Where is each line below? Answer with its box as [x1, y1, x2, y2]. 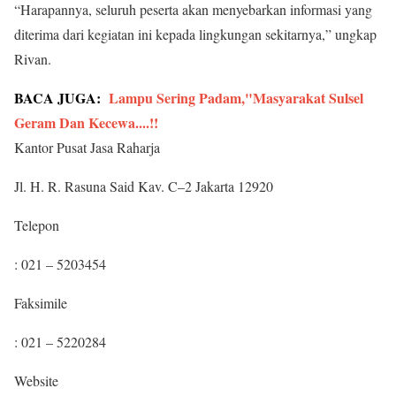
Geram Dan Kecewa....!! [14, 111, 158, 133]
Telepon [14, 215, 59, 234]
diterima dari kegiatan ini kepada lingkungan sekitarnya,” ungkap [14, 24, 377, 43]
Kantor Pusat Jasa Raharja [14, 137, 160, 156]
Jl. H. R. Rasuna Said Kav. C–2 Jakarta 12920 [14, 176, 273, 195]
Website [14, 370, 58, 390]
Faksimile [14, 293, 67, 312]
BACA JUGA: [14, 87, 101, 108]
